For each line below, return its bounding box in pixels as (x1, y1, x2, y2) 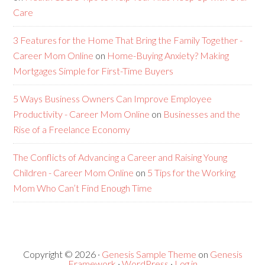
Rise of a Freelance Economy (13, 124, 131, 135)
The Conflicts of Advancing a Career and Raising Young (13, 151, 228, 163)
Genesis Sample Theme (101, 248, 196, 260)
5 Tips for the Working (147, 167, 236, 179)
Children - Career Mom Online (13, 167, 134, 179)
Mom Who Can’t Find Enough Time (13, 182, 153, 194)
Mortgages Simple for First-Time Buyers (13, 65, 174, 77)
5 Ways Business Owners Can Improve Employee (13, 93, 212, 105)
